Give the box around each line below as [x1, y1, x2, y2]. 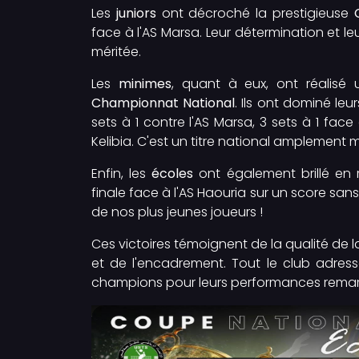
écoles [151, 163, 194, 183]
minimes [118, 74, 171, 93]
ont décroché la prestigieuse [155, 3, 354, 22]
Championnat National [91, 93, 236, 112]
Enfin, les [91, 163, 152, 183]
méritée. [91, 42, 141, 61]
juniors [115, 3, 156, 22]
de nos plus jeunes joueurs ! [91, 202, 263, 221]
